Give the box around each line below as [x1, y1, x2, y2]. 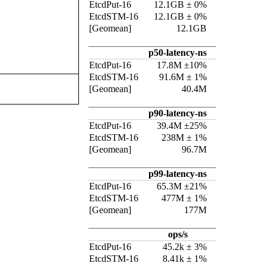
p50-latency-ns [148, 47, 207, 58]
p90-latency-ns [148, 108, 207, 118]
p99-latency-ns [148, 169, 207, 179]
